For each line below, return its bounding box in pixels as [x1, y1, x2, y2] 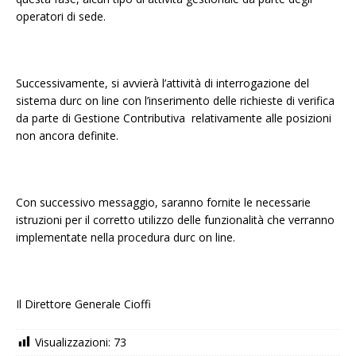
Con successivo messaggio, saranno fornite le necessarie [16, 194, 311, 210]
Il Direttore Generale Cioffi [16, 296, 151, 311]
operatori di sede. [16, 8, 106, 24]
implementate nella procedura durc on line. [16, 229, 235, 245]
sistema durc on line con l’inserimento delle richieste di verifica [16, 92, 335, 108]
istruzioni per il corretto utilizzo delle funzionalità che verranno [16, 211, 335, 227]
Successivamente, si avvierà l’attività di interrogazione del [16, 75, 309, 91]
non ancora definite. [16, 127, 118, 143]
